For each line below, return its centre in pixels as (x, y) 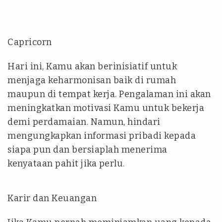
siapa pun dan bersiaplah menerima (87, 150)
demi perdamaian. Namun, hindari (84, 122)
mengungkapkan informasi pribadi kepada (102, 136)
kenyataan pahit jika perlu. (66, 164)
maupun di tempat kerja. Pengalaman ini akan (109, 94)
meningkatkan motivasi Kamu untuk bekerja (106, 108)
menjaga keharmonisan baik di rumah (92, 80)
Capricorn (30, 42)
